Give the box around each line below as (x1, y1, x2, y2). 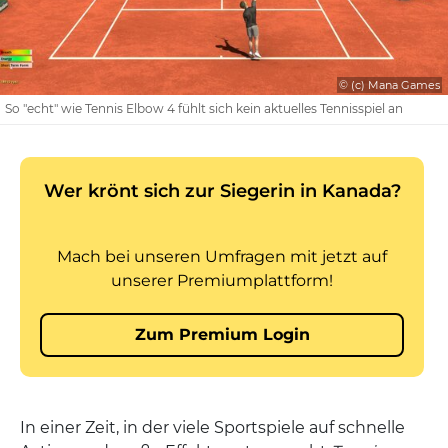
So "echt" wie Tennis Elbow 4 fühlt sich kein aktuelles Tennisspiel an (5, 101, 403, 116)
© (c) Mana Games (339, 78, 440, 92)
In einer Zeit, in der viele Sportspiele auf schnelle (20, 418, 405, 437)
